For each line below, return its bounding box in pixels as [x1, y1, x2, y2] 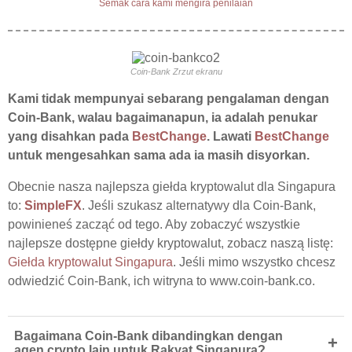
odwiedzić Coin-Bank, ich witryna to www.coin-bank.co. [8, 274, 315, 288]
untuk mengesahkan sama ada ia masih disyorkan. [8, 148, 310, 163]
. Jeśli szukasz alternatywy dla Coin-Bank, [82, 199, 316, 213]
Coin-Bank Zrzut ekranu [130, 67, 222, 77]
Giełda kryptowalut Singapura [8, 255, 173, 269]
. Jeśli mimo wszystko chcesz [173, 255, 335, 269]
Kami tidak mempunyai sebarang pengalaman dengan [8, 92, 329, 106]
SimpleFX [24, 199, 82, 213]
